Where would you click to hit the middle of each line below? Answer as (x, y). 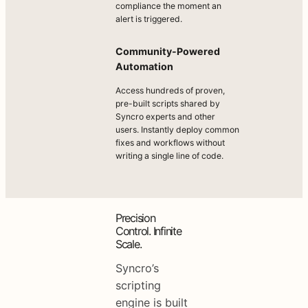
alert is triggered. (149, 19)
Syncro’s (137, 268)
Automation (144, 66)
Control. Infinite (148, 231)
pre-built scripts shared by (168, 103)
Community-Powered (168, 51)
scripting (138, 286)
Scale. (129, 244)
